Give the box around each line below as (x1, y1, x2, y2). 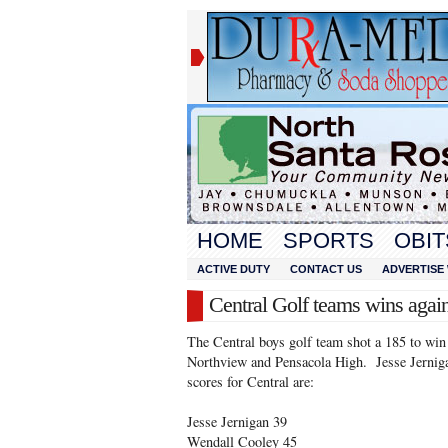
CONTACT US (290, 263, 362, 275)
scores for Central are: (187, 372, 314, 391)
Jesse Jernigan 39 (187, 412, 287, 431)
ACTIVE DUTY (197, 263, 270, 275)
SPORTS (283, 228, 374, 253)
